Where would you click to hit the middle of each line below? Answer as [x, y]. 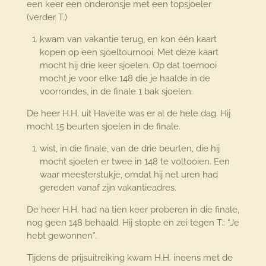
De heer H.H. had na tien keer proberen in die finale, [133, 210]
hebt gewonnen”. [61, 236]
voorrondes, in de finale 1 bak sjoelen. [117, 92]
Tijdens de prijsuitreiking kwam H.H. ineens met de [129, 258]
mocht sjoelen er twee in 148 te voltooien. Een [135, 162]
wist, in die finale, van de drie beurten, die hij [130, 149]
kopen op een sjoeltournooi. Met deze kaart [129, 53]
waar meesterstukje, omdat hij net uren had [129, 175]
